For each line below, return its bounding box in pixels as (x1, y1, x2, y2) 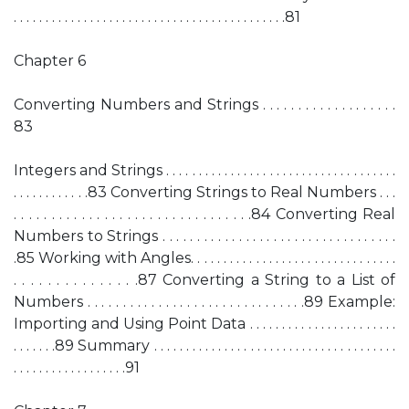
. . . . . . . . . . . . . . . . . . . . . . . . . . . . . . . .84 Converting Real (14, 205, 395, 223)
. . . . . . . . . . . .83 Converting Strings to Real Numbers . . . (14, 184, 395, 201)
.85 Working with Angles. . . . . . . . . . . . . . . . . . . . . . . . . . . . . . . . (14, 249, 395, 267)
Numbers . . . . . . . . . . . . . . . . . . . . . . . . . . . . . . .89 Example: (14, 293, 395, 310)
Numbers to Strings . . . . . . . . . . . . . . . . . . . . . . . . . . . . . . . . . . (14, 227, 395, 245)
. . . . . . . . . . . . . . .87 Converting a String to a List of (14, 271, 395, 288)
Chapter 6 (14, 52, 86, 69)
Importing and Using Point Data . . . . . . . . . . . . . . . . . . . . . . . (14, 315, 395, 332)
